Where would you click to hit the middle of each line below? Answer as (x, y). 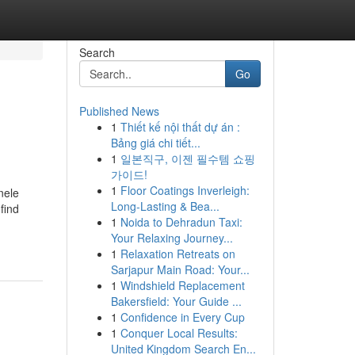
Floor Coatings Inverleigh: (185, 190)
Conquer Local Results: (179, 333)
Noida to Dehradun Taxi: (181, 222)
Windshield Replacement (182, 285)
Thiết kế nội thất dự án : (180, 127)
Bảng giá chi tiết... (155, 143)
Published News (119, 111)
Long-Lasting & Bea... (165, 206)
